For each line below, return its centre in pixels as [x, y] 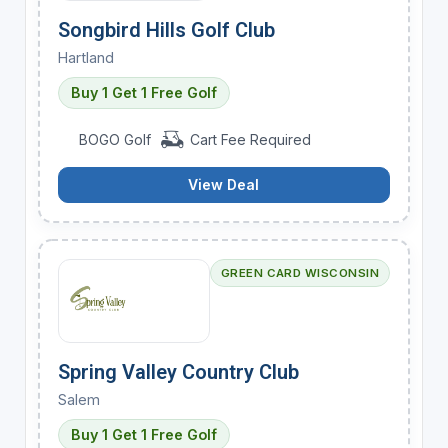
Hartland [85, 57]
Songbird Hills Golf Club [166, 29]
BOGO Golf [115, 139]
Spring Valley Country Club [178, 371]
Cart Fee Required [248, 139]
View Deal [224, 184]
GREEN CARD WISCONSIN [300, 272]
